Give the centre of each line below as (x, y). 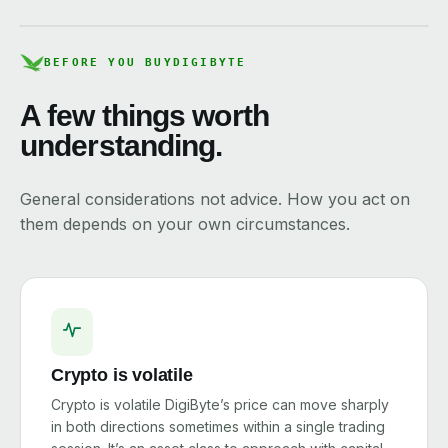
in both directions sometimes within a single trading (218, 426)
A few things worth (144, 115)
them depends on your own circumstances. (185, 224)
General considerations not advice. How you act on (215, 199)
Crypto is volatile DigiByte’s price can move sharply (220, 404)
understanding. (121, 145)
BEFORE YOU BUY (108, 62)
